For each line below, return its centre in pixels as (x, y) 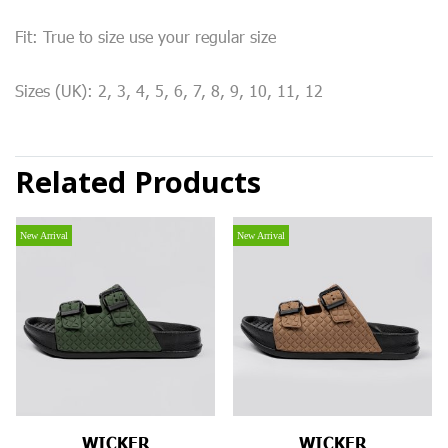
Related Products (138, 184)
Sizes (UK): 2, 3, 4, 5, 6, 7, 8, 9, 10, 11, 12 (169, 90)
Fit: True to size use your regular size (145, 36)
